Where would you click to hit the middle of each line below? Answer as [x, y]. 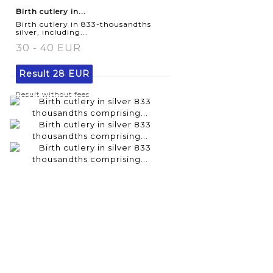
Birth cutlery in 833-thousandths [83, 24]
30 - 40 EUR [48, 48]
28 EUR [71, 73]
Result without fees [53, 94]
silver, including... [52, 32]
